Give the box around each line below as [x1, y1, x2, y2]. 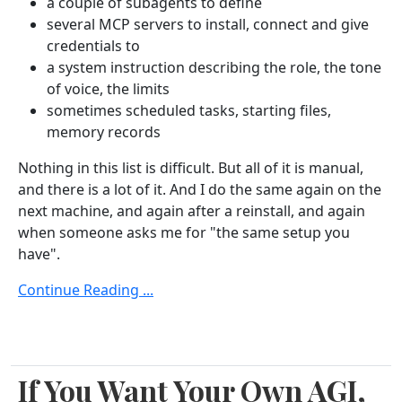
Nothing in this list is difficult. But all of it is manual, [18, 157, 363, 178]
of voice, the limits [47, 78, 170, 99]
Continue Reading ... [18, 279, 153, 300]
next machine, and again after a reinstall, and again [18, 200, 365, 221]
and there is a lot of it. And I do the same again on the [18, 179, 381, 199]
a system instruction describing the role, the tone [47, 57, 381, 77]
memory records [47, 121, 161, 142]
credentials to [47, 35, 140, 56]
